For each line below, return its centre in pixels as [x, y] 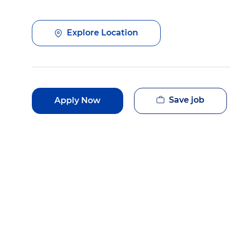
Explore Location [102, 33]
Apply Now [78, 101]
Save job [187, 100]
